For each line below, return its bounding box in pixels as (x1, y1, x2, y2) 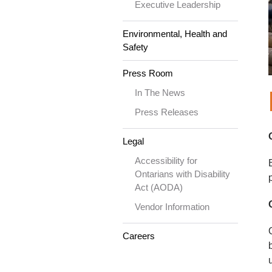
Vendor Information (135, 202, 209, 212)
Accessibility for (135, 155, 197, 166)
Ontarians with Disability (135, 169, 230, 179)
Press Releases (135, 107, 199, 117)
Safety (123, 42, 148, 52)
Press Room (123, 68, 173, 78)
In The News (135, 87, 185, 98)
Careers (123, 231, 155, 241)
